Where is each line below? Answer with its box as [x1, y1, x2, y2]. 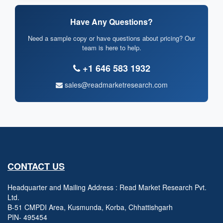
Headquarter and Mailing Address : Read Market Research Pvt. [7, 182, 207, 193]
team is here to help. [82, 43, 141, 53]
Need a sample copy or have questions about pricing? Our [28, 33, 195, 43]
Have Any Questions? [70, 16, 153, 28]
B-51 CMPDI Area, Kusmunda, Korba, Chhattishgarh [7, 202, 173, 213]
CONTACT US [7, 160, 65, 173]
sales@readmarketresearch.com [62, 80, 168, 90]
